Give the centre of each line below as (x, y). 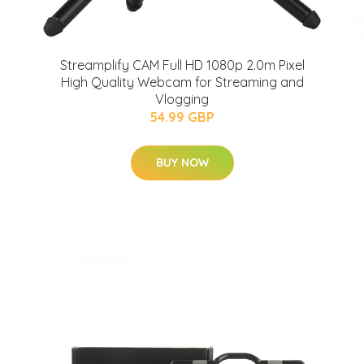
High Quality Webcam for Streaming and (182, 82)
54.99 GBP (182, 117)
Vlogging (182, 99)
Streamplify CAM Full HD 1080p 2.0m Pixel (182, 65)
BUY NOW (182, 162)
